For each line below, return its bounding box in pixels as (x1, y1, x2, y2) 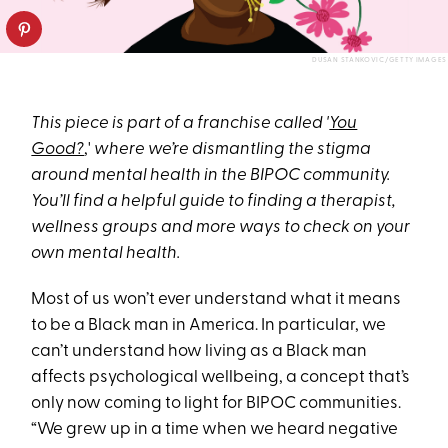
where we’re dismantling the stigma (94, 141, 372, 159)
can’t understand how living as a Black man (31, 343, 368, 361)
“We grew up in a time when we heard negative (31, 421, 399, 439)
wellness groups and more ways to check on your (31, 219, 411, 237)
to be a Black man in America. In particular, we (31, 317, 387, 335)
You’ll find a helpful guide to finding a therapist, (31, 193, 397, 211)
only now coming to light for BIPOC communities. (31, 395, 402, 413)
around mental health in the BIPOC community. (31, 167, 391, 185)
